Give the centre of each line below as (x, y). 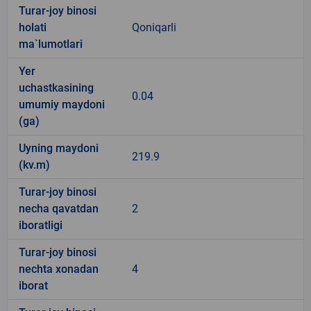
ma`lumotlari (51, 44)
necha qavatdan (59, 208)
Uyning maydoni (59, 148)
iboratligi (41, 225)
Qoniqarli (154, 27)
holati (33, 27)
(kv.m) (34, 165)
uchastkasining (56, 87)
